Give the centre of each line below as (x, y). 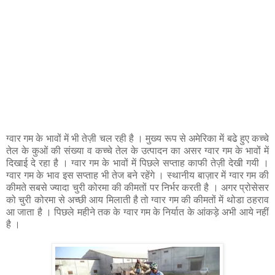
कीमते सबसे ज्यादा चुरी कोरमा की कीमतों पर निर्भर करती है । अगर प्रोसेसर (137, 188)
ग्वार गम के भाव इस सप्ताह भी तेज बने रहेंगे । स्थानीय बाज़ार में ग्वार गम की (137, 176)
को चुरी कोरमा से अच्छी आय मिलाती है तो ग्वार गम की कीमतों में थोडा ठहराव (137, 200)
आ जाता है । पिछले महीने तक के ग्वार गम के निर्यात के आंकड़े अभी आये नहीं (137, 212)
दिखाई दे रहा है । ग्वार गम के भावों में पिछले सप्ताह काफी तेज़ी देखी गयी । (137, 163)
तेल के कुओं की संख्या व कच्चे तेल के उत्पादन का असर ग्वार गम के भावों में (137, 151)
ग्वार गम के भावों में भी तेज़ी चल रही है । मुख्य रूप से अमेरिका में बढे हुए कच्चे (137, 139)
